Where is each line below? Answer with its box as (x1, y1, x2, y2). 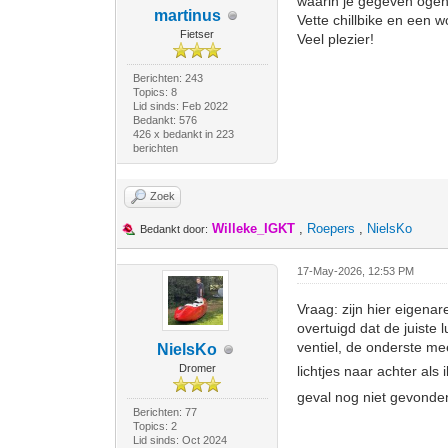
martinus (153, 7, 221, 24)
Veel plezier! (297, 31, 375, 47)
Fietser (180, 28, 215, 40)
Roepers (307, 221, 356, 236)
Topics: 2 (132, 420, 177, 432)
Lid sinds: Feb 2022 (132, 100, 228, 112)
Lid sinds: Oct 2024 (132, 434, 227, 446)
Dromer (178, 362, 216, 374)
